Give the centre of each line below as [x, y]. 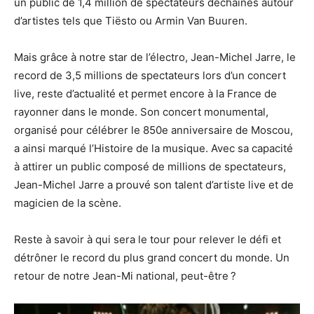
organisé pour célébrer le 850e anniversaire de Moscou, [153, 130]
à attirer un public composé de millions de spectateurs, [150, 166]
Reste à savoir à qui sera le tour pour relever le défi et [148, 239]
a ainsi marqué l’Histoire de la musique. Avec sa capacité [153, 148]
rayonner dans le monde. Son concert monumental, [141, 111]
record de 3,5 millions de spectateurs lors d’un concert [150, 75]
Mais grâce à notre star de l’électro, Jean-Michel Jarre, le [155, 57]
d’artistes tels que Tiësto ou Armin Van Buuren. [131, 20]
